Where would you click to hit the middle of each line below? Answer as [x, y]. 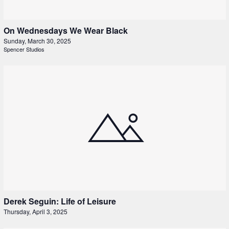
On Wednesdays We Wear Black [65, 31]
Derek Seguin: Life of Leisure [60, 201]
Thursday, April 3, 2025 [35, 211]
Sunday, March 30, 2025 [37, 41]
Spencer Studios [24, 49]
